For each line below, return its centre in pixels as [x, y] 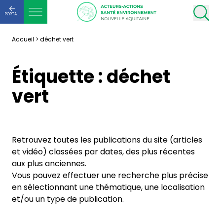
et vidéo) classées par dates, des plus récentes [103, 152]
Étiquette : [59, 77]
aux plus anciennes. [49, 164]
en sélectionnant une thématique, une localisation [108, 187]
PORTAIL [12, 14]
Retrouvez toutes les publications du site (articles [107, 140]
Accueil [23, 39]
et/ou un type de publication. [68, 199]
